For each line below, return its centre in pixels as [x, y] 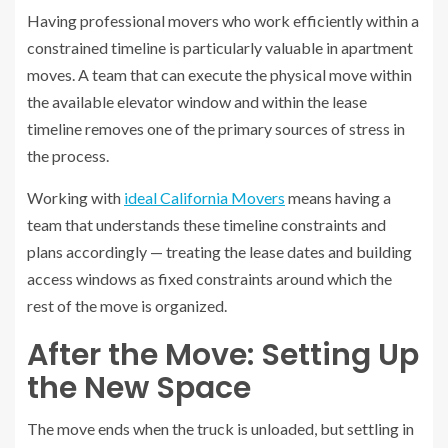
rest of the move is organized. [127, 306]
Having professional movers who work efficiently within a [223, 21]
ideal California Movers [204, 198]
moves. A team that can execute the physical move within [219, 75]
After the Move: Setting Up [223, 355]
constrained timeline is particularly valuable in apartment [220, 48]
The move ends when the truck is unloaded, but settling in [220, 429]
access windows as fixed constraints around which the [209, 279]
